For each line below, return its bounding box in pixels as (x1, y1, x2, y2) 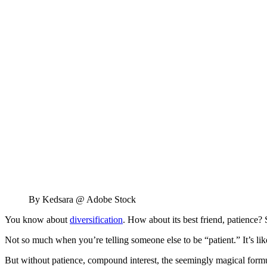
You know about (5, 214, 70, 225)
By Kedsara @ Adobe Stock (29, 194, 136, 204)
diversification (70, 214, 123, 225)
